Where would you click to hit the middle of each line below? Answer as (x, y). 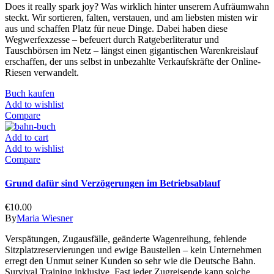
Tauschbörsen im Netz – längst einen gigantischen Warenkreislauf (131, 50)
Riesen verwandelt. (42, 72)
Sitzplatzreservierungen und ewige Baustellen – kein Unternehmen (133, 250)
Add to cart (27, 137)
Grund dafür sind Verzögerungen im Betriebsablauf (113, 183)
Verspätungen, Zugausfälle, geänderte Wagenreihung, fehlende (126, 239)
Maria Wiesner (45, 218)
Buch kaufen (30, 93)
